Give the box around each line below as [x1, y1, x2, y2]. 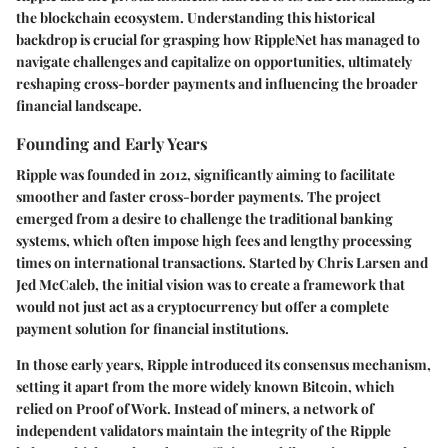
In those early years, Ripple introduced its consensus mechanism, [16, 354, 431, 374]
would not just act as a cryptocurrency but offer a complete [16, 296, 389, 316]
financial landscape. [16, 95, 142, 115]
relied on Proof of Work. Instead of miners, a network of [16, 398, 374, 418]
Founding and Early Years [16, 131, 208, 154]
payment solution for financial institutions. [16, 318, 289, 338]
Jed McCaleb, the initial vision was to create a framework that [16, 274, 405, 294]
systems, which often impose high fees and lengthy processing [16, 230, 412, 250]
